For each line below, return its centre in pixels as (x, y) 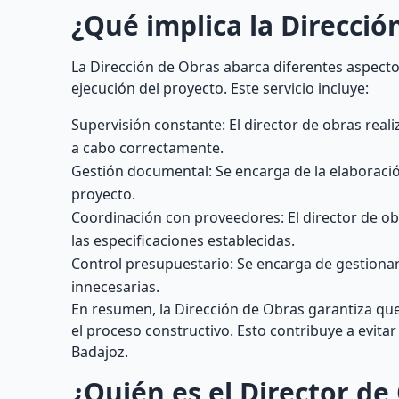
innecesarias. (115, 287)
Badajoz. (100, 352)
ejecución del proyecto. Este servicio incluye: (220, 88)
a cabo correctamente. (147, 148)
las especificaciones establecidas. (183, 240)
